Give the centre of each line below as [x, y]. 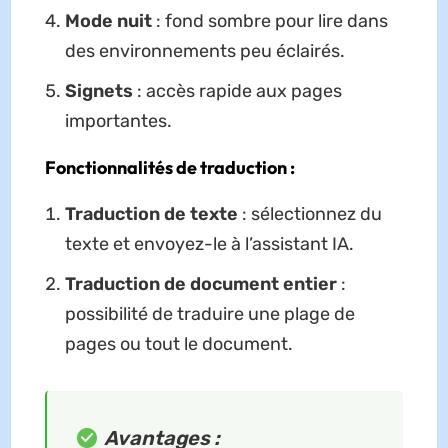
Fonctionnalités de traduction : [169, 168]
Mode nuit [108, 21]
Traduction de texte [151, 214]
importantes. [118, 121]
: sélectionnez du [309, 214]
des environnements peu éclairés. [204, 51]
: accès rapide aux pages [237, 91]
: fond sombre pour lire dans [269, 21]
